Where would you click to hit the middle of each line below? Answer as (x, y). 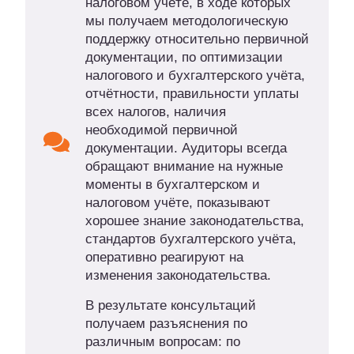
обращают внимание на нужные (184, 167)
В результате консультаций (170, 306)
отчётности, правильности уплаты (192, 94)
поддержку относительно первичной (197, 40)
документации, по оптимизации (184, 58)
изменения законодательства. (178, 276)
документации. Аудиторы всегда (186, 149)
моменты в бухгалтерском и (172, 185)
